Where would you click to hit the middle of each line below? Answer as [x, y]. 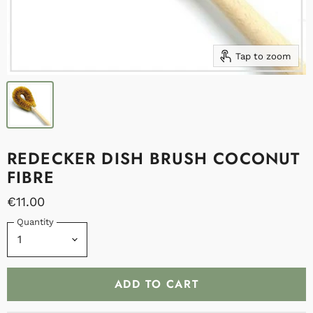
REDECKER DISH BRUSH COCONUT [154, 158]
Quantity [35, 222]
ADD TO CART [156, 284]
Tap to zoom [263, 56]
